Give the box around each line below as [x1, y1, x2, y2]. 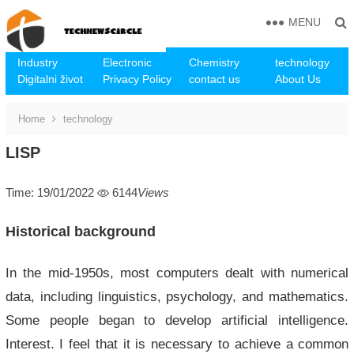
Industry [17, 56, 58, 69]
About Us [274, 73, 321, 85]
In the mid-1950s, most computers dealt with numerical [5, 265, 349, 280]
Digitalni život [17, 73, 83, 85]
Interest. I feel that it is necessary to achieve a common [5, 337, 349, 351]
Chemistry [188, 56, 239, 69]
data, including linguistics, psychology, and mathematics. [5, 289, 349, 303]
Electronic [103, 56, 153, 69]
